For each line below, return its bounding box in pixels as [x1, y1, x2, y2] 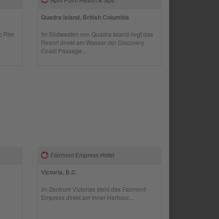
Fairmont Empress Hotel [50, 151, 115, 159]
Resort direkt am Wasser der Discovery [41, 38, 145, 46]
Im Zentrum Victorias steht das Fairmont [41, 185, 146, 193]
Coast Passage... [41, 46, 87, 55]
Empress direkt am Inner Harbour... [41, 193, 133, 201]
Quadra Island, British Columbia [41, 12, 130, 22]
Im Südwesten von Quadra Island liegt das [41, 29, 153, 38]
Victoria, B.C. [41, 168, 78, 176]
